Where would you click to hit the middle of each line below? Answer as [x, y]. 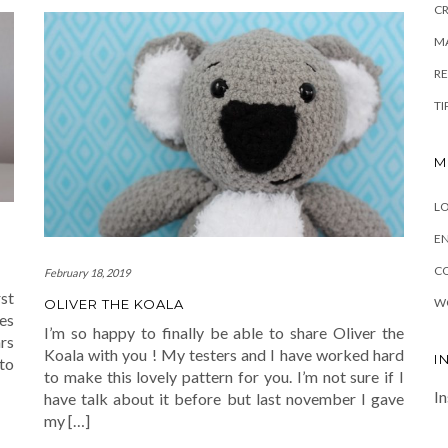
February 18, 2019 [87, 273]
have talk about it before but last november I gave [224, 399]
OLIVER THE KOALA [114, 304]
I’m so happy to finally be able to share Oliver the [224, 333]
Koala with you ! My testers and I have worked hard [224, 355]
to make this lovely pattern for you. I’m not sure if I [224, 377]
